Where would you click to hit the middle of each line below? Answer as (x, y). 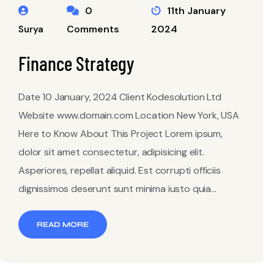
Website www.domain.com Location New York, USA (129, 115)
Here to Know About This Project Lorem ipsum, (120, 134)
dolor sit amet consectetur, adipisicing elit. (111, 152)
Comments (93, 29)
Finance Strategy (76, 63)
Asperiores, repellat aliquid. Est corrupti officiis (120, 170)
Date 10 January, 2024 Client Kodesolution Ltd (120, 97)
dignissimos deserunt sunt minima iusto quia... (117, 189)
